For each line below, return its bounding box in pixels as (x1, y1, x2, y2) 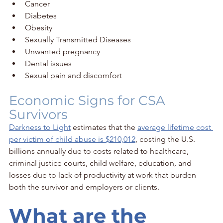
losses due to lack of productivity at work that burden (9, 170, 198, 180)
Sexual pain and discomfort (25, 70, 122, 80)
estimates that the (71, 122, 137, 132)
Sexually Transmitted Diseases (25, 34, 131, 44)
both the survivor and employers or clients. (9, 182, 159, 192)
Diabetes (25, 10, 57, 20)
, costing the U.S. (135, 134, 197, 144)
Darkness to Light (9, 122, 71, 132)
